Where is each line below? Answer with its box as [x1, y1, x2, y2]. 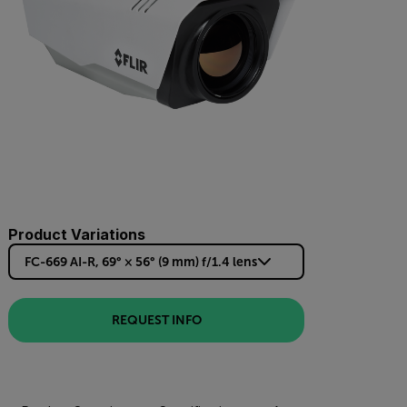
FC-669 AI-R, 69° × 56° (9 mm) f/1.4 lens [25, 253, 257, 269]
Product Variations [8, 224, 145, 243]
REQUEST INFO [111, 313, 202, 328]
